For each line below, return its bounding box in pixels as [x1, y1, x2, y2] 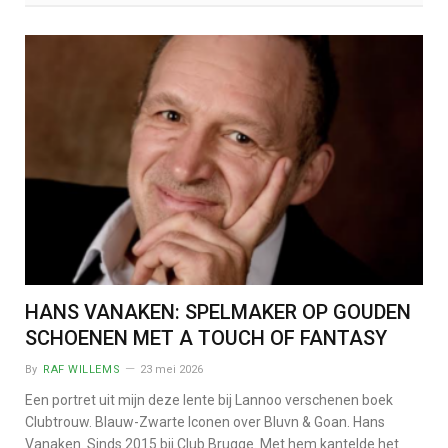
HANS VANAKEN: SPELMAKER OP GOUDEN [25, 300, 411, 325]
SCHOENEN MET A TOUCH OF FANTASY [25, 326, 387, 351]
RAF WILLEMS [43, 363, 121, 377]
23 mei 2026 [140, 363, 204, 377]
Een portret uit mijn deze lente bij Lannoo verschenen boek [25, 392, 393, 409]
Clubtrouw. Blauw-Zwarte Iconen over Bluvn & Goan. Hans [25, 414, 385, 431]
